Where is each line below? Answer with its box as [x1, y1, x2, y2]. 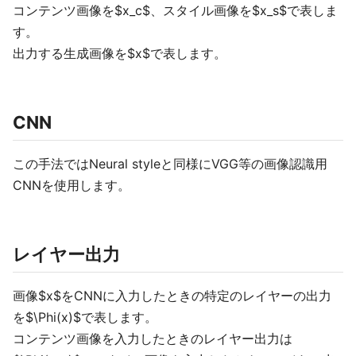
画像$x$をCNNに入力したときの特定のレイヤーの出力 [13, 288, 331, 304]
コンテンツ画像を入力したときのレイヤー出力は [13, 331, 292, 346]
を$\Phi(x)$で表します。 [13, 309, 157, 325]
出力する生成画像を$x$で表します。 [13, 45, 226, 61]
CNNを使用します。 [13, 177, 130, 193]
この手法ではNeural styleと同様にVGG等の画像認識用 [13, 156, 327, 172]
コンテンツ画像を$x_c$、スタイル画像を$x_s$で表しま [13, 2, 338, 18]
